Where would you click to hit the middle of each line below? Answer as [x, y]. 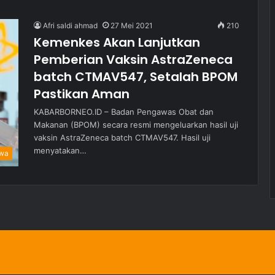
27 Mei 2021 [132, 25]
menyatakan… [60, 150]
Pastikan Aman [82, 94]
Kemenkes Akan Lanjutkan [117, 42]
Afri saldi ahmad [70, 25]
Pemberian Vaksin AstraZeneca [133, 60]
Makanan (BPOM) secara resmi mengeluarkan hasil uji [136, 125]
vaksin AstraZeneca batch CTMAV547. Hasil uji [122, 137]
